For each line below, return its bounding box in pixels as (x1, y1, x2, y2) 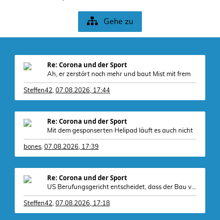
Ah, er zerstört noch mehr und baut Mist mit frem (47, 71, 191, 78)
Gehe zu (104, 18, 133, 26)
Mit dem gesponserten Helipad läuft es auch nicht (47, 128, 193, 134)
